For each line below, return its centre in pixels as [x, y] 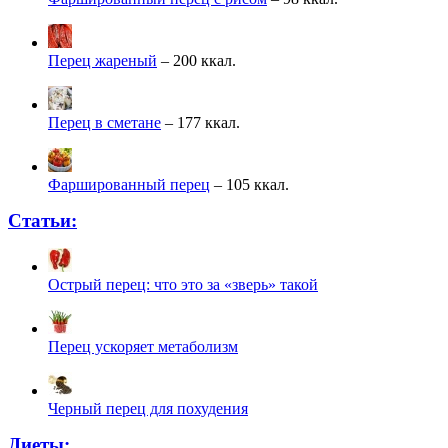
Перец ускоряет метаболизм [143, 346]
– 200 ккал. [196, 60]
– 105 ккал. [249, 184]
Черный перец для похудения [148, 408]
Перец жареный [102, 60]
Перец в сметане [104, 122]
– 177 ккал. [200, 122]
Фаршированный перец [129, 184]
